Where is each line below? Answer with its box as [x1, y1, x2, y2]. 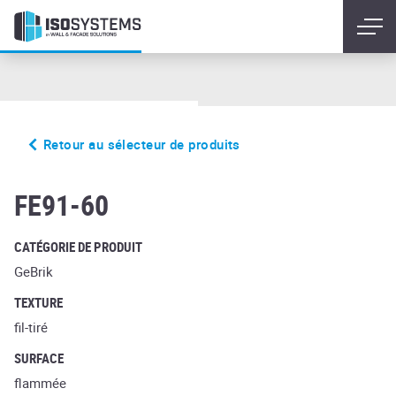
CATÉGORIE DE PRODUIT [14, 238, 142, 255]
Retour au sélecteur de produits [43, 135, 240, 153]
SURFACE [14, 349, 64, 367]
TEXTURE [14, 293, 63, 311]
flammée [14, 374, 66, 392]
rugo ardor [14, 176, 59, 190]
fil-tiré [14, 318, 48, 336]
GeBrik [14, 263, 53, 280]
